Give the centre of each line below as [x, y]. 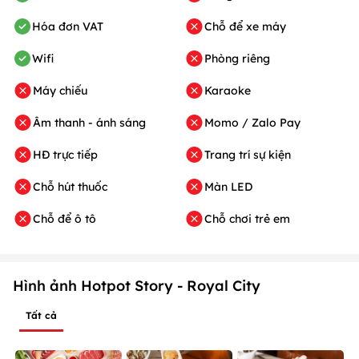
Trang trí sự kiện [248, 154]
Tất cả [41, 315]
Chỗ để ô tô [65, 218]
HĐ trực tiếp [65, 154]
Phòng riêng [237, 58]
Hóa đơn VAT [68, 26]
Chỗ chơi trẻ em [247, 218]
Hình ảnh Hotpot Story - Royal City [137, 285]
